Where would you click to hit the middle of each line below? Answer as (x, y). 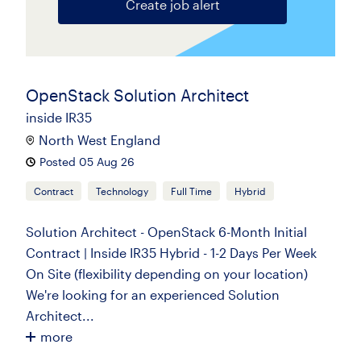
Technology (122, 191)
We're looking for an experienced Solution (153, 295)
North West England (100, 140)
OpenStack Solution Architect (137, 95)
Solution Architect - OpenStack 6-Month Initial (166, 232)
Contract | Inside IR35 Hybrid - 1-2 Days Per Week (171, 253)
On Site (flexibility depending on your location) (167, 274)
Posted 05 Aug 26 (87, 162)
